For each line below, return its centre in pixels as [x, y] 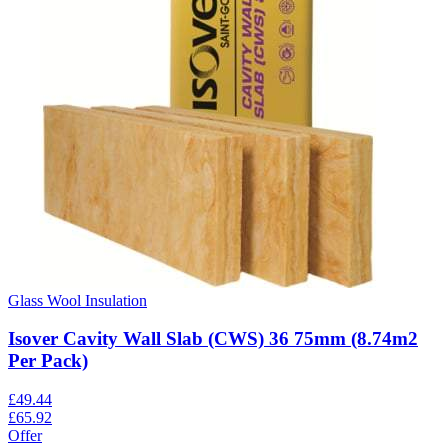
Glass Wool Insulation [77, 300]
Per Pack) [48, 361]
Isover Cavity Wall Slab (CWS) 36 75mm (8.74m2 [213, 339]
